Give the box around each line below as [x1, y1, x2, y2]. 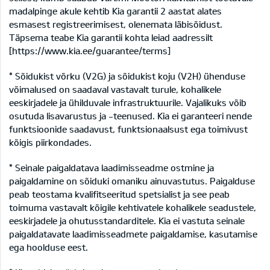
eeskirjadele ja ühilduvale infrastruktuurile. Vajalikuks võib [9, 97, 246, 108]
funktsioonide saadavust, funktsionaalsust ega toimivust [9, 124, 248, 135]
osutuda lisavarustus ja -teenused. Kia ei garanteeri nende [9, 110, 252, 122]
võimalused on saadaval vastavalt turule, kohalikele [9, 84, 221, 95]
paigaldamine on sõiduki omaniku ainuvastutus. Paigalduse [9, 175, 255, 187]
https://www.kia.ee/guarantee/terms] [12, 45, 171, 57]
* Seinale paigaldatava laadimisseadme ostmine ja [9, 162, 214, 174]
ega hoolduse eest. [9, 242, 88, 253]
